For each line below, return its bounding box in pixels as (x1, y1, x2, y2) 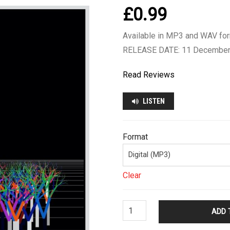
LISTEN (141, 97, 165, 106)
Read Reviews (123, 70, 175, 80)
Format (123, 132, 148, 142)
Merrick (122, 213, 149, 223)
